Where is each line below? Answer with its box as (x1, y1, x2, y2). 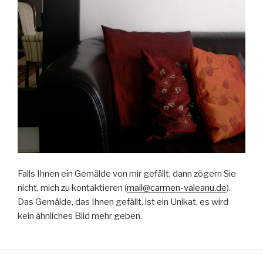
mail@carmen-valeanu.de (127, 182, 227, 193)
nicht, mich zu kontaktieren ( (18, 182, 127, 193)
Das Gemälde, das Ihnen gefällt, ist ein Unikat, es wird (18, 196, 228, 207)
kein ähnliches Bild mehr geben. (18, 210, 142, 221)
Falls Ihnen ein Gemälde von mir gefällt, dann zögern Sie (18, 168, 236, 179)
